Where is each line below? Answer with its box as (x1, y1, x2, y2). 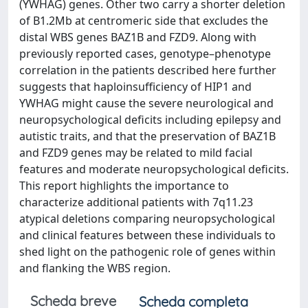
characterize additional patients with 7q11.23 (19, 195, 253, 210)
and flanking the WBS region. (19, 261, 170, 276)
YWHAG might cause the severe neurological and (19, 96, 274, 111)
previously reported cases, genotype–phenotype (19, 46, 271, 61)
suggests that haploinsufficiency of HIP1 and (19, 79, 252, 94)
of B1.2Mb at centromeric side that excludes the (19, 13, 268, 28)
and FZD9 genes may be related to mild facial (19, 145, 252, 160)
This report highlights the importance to (19, 178, 229, 193)
